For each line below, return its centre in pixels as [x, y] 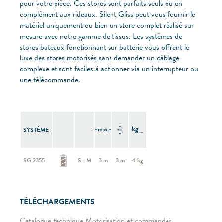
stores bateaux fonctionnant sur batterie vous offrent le [105, 47]
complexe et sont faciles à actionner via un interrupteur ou [109, 69]
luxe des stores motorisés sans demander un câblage [100, 58]
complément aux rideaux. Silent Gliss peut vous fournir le [108, 14]
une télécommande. [50, 80]
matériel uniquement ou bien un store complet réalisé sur [107, 25]
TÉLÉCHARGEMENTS [57, 201]
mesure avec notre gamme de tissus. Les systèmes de [101, 36]
